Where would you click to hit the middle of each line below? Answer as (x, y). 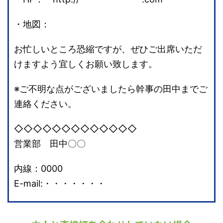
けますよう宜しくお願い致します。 (86, 64)
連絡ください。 (45, 104)
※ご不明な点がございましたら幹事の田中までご (111, 89)
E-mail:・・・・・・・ (60, 184)
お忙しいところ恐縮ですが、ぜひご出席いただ (108, 49)
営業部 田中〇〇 (50, 144)
